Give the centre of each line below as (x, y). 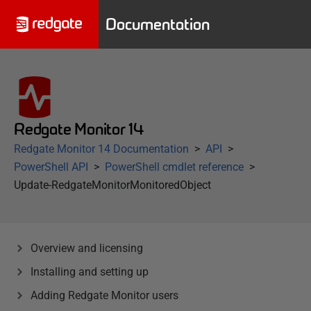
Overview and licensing (87, 248)
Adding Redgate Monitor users (104, 295)
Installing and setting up (90, 272)
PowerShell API (51, 167)
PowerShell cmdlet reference (174, 167)
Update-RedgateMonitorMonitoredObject (112, 185)
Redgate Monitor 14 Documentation (101, 149)
